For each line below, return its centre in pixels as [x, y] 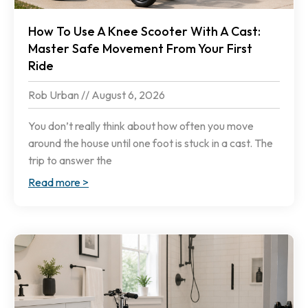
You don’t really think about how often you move [141, 126]
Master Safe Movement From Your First [140, 49]
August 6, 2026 [127, 95]
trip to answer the [70, 161]
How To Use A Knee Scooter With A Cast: [144, 32]
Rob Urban [55, 95]
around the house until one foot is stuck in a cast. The [151, 143]
